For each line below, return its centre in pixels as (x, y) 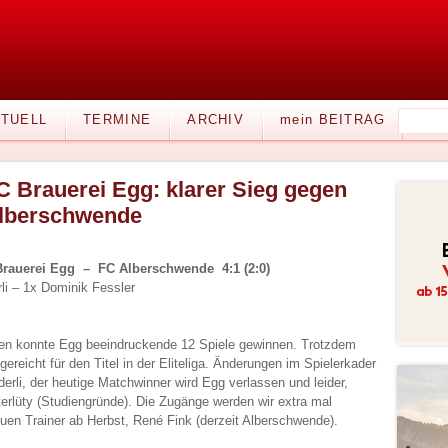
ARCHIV (216, 119)
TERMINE (117, 119)
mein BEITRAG (333, 119)
